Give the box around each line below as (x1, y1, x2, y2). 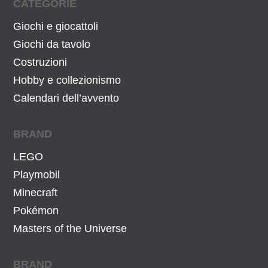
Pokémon (13, 204, 59, 217)
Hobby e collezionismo (13, 74, 121, 86)
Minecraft (13, 186, 58, 199)
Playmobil (13, 168, 60, 181)
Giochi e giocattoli (13, 20, 99, 32)
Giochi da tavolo (13, 38, 91, 50)
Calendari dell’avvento (13, 92, 120, 104)
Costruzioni (13, 56, 68, 68)
